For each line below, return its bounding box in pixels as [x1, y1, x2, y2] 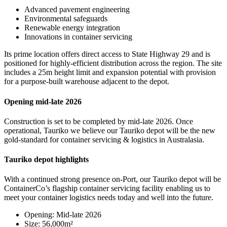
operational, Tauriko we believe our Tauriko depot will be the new [4, 126, 215, 135]
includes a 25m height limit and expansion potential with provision [4, 68, 216, 77]
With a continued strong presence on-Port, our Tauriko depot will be [4, 175, 221, 184]
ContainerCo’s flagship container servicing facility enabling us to [4, 184, 210, 193]
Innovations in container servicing [24, 32, 132, 42]
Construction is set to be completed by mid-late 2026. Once [4, 117, 193, 126]
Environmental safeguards [24, 14, 107, 23]
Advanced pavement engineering [24, 5, 130, 14]
